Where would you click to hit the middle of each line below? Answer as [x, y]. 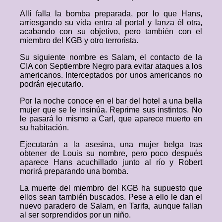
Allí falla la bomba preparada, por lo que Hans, [111, 14]
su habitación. [44, 128]
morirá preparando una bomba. [74, 171]
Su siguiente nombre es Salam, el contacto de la [111, 57]
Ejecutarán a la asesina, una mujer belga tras [111, 144]
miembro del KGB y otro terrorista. [79, 40]
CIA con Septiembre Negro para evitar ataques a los [111, 66]
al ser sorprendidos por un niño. [75, 215]
